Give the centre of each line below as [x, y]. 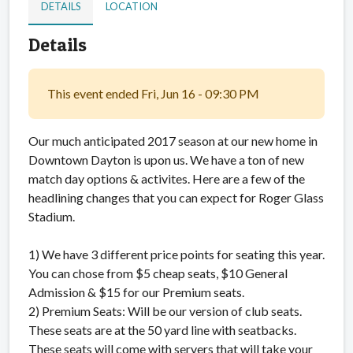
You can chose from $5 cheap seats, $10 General [158, 273]
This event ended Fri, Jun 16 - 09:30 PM [153, 93]
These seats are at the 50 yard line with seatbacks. [162, 329]
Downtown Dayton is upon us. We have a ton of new [166, 159]
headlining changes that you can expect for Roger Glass [176, 197]
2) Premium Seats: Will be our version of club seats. [165, 310]
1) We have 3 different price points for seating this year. [176, 254]
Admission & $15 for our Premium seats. [136, 292]
